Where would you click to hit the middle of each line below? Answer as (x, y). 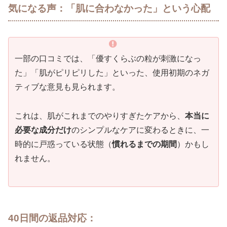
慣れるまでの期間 (144, 144)
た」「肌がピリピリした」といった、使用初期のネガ (112, 73)
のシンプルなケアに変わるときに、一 (140, 130)
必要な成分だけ (43, 130)
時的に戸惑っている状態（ (63, 144)
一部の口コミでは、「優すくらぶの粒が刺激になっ (108, 59)
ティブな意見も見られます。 (67, 87)
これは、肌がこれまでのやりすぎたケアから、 (100, 116)
